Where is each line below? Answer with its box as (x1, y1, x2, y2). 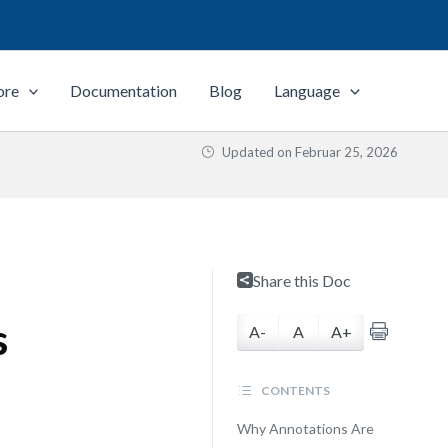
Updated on (219, 144, 295, 160)
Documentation (70, 81, 178, 100)
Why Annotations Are (236, 420, 374, 437)
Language (274, 81, 341, 100)
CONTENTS (258, 383, 330, 398)
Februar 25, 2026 (295, 144, 398, 160)
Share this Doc (252, 271, 351, 290)
